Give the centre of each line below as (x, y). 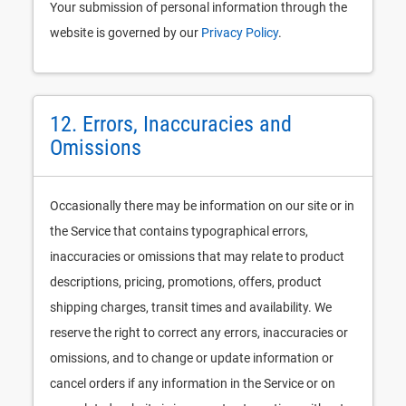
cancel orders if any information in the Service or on (193, 383)
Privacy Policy (240, 33)
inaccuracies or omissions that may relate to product (197, 256)
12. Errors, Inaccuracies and (171, 124)
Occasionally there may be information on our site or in (202, 206)
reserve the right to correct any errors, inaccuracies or (199, 333)
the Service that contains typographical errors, (179, 231)
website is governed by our (126, 33)
